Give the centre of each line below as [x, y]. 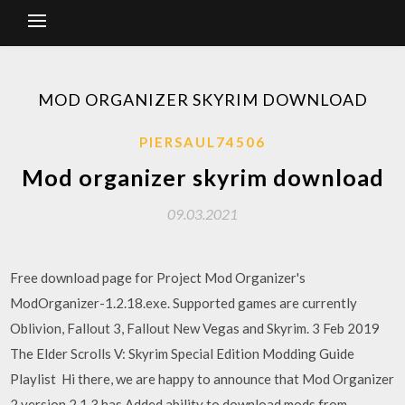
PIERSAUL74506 [202, 142]
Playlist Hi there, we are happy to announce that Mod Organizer [202, 379]
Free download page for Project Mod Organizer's [158, 278]
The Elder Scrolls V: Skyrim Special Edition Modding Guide [183, 353]
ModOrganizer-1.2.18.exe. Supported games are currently [184, 303]
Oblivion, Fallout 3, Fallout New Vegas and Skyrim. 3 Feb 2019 [195, 328]
